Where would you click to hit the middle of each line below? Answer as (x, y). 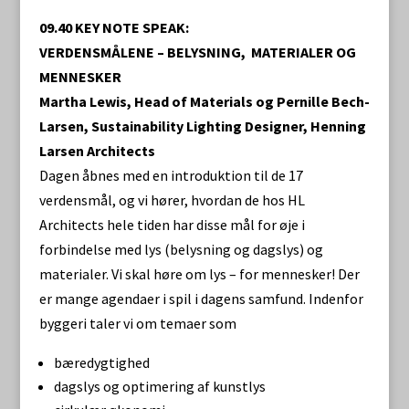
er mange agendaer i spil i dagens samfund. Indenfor (201, 299)
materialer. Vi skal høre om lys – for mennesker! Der (199, 274)
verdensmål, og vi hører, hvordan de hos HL (172, 200)
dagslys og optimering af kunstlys (159, 386)
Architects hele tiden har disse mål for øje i (172, 225)
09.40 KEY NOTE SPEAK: (114, 27)
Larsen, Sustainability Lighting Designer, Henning (202, 126)
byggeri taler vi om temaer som (137, 323)
